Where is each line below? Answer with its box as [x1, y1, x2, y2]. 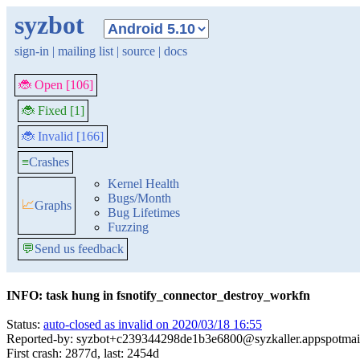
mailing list [58, 44, 113, 58]
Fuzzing [108, 220, 149, 234]
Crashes [29, 155, 69, 169]
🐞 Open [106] [18, 78, 93, 92]
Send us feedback [35, 242, 124, 256]
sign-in [14, 44, 49, 58]
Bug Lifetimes [108, 206, 180, 219]
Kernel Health [108, 177, 179, 190]
